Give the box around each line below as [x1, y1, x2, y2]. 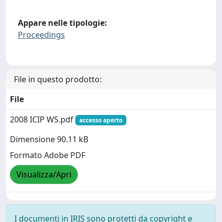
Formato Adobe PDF [10, 149, 85, 161]
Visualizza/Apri [16, 168, 71, 180]
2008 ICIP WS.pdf [10, 113, 75, 125]
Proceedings [18, 29, 65, 40]
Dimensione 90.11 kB [10, 133, 88, 145]
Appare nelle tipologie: [18, 17, 107, 28]
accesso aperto [79, 115, 122, 124]
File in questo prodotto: [14, 73, 102, 85]
